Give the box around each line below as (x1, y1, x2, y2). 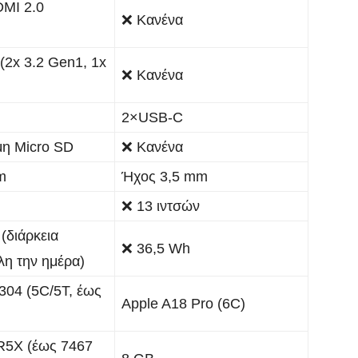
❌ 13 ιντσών (121, 197, 200, 214)
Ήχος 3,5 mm (121, 168, 208, 185)
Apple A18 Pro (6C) (121, 295, 245, 312)
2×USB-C (121, 109, 183, 125)
